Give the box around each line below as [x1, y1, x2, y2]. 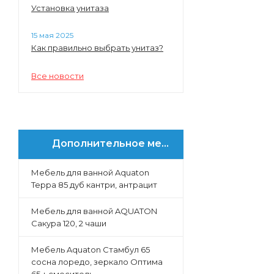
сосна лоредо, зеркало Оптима [31, 257, 163, 267]
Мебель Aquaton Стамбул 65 [31, 245, 150, 254]
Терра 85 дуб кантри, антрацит [31, 180, 157, 190]
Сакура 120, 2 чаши [31, 218, 106, 228]
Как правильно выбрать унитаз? [31, 43, 163, 53]
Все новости [31, 71, 84, 81]
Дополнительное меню [52, 138, 161, 149]
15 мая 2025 [31, 31, 73, 40]
